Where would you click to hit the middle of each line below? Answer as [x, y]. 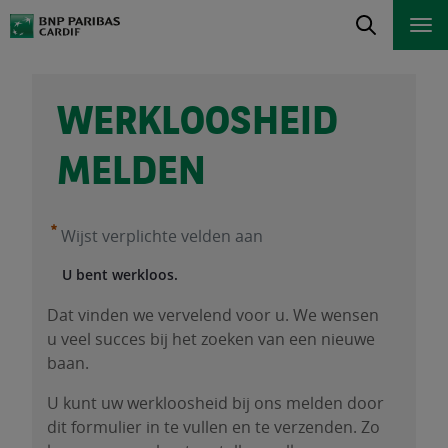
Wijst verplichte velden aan [162, 236]
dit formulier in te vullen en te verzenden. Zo [213, 427]
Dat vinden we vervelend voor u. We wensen [213, 315]
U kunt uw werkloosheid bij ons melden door [215, 403]
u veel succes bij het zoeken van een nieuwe [211, 339]
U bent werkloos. [120, 274]
